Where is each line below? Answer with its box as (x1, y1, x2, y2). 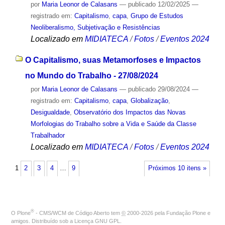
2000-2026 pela (126, 209, 166, 216)
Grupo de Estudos (130, 12, 183, 20)
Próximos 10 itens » (148, 165, 206, 172)
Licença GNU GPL (74, 217, 120, 224)
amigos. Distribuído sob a (11, 217, 74, 224)
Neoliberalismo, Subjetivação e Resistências (30, 23, 160, 31)
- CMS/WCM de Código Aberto (34, 209, 109, 216)
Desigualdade (30, 108, 70, 117)
